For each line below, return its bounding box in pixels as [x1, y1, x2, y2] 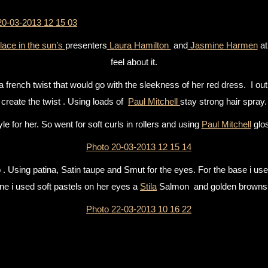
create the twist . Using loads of [1, 96, 128, 106]
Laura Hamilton [106, 40, 171, 50]
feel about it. [111, 57, 157, 67]
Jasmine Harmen [187, 40, 258, 50]
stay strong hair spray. [180, 96, 267, 106]
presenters [65, 40, 107, 50]
